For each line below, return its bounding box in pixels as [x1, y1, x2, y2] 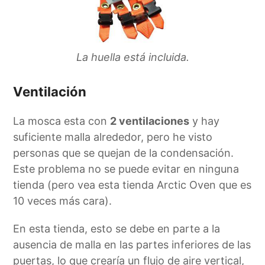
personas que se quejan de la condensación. [13, 147, 234, 160]
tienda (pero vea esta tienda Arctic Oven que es [13, 179, 252, 192]
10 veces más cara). [13, 195, 112, 208]
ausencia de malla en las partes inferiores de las [13, 238, 251, 251]
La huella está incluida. [76, 51, 189, 64]
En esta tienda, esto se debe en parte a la [13, 222, 221, 235]
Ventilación [13, 84, 87, 100]
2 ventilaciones [110, 115, 190, 128]
